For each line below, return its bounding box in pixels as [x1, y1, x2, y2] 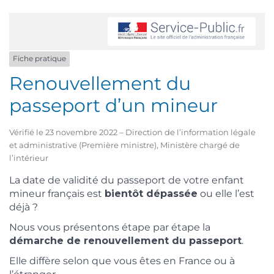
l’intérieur [9, 152, 48, 163]
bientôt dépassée [105, 187, 198, 199]
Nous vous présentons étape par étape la [9, 221, 210, 234]
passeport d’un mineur [9, 94, 218, 117]
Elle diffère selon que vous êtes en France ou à [9, 255, 235, 267]
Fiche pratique [13, 54, 66, 64]
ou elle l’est [198, 187, 254, 199]
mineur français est [9, 187, 105, 199]
